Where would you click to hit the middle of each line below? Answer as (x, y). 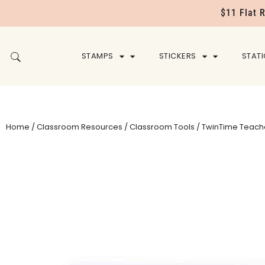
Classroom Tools (162, 127)
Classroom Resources (80, 127)
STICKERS (177, 56)
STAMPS (97, 56)
